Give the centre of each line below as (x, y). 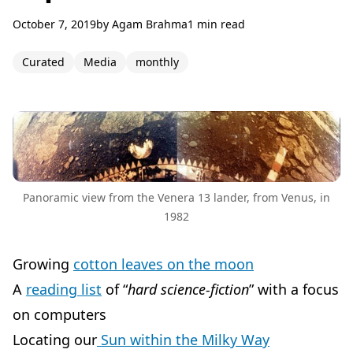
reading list (64, 289)
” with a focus (294, 289)
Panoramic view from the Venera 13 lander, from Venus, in (176, 197)
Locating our (55, 339)
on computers (59, 314)
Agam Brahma (150, 24)
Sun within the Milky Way (183, 339)
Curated (43, 62)
